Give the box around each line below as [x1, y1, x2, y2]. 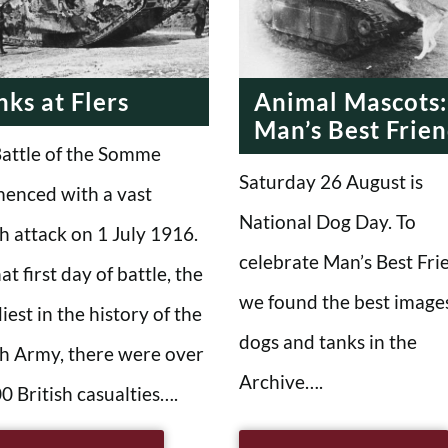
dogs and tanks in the [239, 329, 417, 353]
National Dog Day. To [239, 209, 416, 233]
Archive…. [239, 369, 323, 393]
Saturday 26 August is [239, 169, 423, 193]
